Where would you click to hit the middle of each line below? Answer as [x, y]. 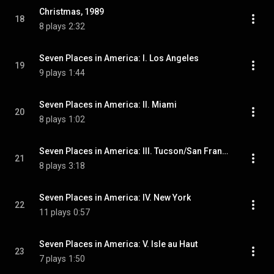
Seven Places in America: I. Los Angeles [119, 58]
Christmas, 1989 [72, 12]
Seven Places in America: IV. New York [115, 198]
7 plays [53, 259]
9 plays [53, 73]
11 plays [55, 212]
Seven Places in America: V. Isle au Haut [118, 244]
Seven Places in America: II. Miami [108, 105]
